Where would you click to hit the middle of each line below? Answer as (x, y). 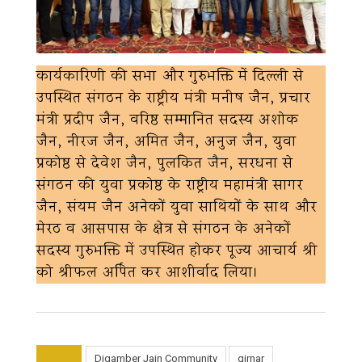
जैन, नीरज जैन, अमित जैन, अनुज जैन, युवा (166, 142)
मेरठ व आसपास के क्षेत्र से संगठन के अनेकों (164, 229)
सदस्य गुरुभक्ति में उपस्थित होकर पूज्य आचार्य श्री (177, 251)
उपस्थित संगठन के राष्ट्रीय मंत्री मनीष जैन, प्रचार (173, 99)
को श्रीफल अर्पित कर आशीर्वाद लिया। (147, 273)
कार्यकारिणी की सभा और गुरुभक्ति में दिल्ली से (170, 77)
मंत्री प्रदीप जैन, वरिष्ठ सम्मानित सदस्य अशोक (168, 120)
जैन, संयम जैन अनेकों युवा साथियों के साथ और (177, 208)
